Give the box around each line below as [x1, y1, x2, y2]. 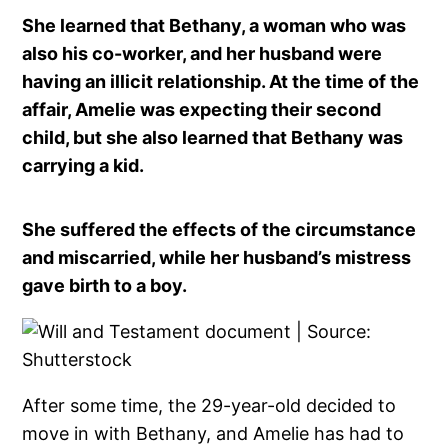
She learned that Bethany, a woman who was [22, 14, 407, 36]
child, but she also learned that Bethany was [22, 126, 404, 148]
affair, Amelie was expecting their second [22, 98, 382, 120]
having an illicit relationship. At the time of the [22, 70, 420, 92]
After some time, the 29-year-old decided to [22, 394, 397, 416]
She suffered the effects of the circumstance [22, 218, 417, 240]
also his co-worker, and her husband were [22, 42, 383, 64]
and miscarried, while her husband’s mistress [22, 246, 412, 268]
